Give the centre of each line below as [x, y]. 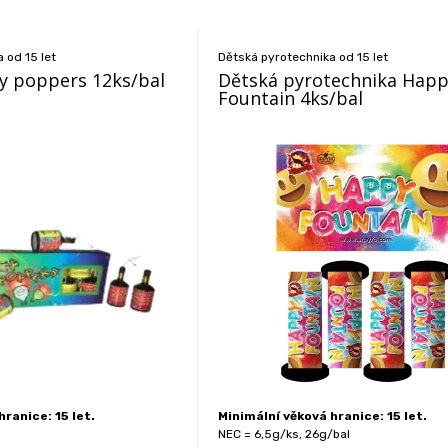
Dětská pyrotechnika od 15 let [303, 57]
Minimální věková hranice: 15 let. [323, 416]
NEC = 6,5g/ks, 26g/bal [284, 434]
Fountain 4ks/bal [291, 98]
